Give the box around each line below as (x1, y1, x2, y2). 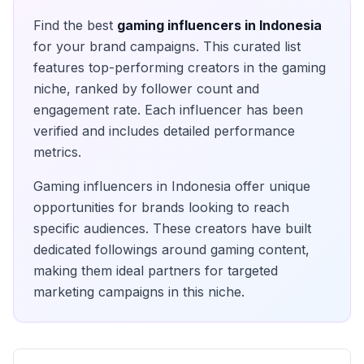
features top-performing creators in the (33, 59, 282, 76)
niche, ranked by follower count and (33, 80, 259, 97)
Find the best (33, 17, 117, 33)
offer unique (231, 178, 310, 194)
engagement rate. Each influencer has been (33, 102, 303, 118)
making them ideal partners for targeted (33, 262, 278, 279)
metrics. (33, 144, 81, 160)
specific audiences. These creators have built (33, 220, 311, 236)
